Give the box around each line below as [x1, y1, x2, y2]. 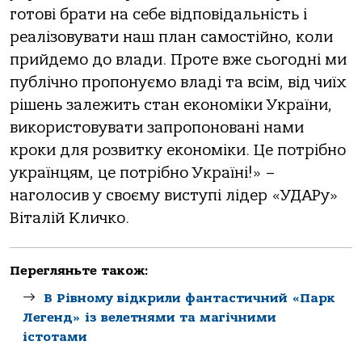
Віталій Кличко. [10, 208, 129, 227]
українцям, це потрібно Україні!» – [10, 163, 275, 182]
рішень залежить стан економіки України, [10, 95, 332, 114]
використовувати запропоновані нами [10, 118, 304, 137]
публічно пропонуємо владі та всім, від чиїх [10, 73, 347, 91]
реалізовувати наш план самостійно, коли [10, 27, 333, 46]
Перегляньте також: [10, 263, 149, 279]
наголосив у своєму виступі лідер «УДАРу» [10, 186, 339, 204]
